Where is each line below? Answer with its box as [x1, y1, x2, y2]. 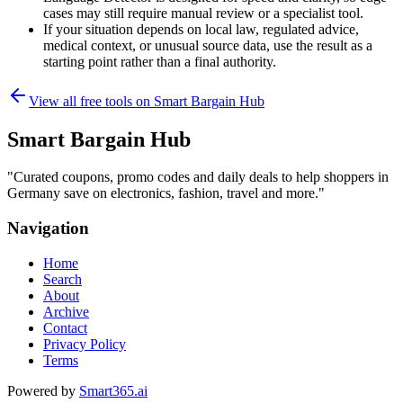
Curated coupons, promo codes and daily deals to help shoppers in [13, 169, 389, 185]
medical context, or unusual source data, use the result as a [43, 37, 372, 53]
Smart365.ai [79, 382, 148, 399]
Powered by [7, 382, 76, 399]
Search [43, 271, 82, 287]
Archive [43, 303, 89, 319]
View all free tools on [29, 93, 154, 109]
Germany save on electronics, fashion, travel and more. [7, 185, 318, 201]
